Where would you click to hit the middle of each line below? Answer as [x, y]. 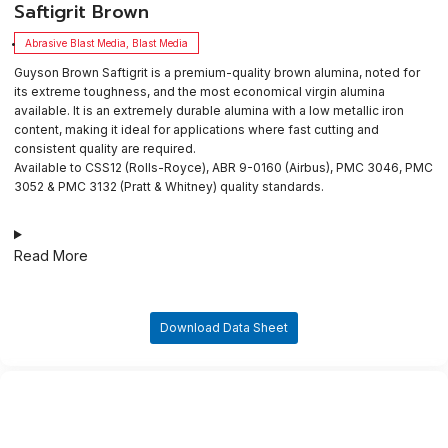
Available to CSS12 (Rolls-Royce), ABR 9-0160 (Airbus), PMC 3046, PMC [223, 168]
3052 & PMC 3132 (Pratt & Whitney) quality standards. [169, 187]
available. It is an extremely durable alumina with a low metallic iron [209, 111]
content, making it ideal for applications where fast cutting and [196, 130]
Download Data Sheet [224, 328]
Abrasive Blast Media [75, 43]
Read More [51, 256]
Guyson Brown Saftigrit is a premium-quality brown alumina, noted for [217, 73]
